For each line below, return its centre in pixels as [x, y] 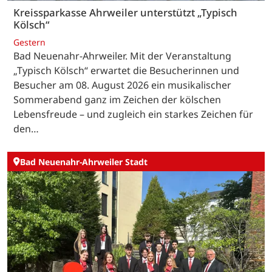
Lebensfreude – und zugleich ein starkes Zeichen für [133, 114]
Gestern [29, 42]
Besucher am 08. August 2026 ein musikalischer [122, 85]
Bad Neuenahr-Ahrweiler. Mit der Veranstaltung [122, 56]
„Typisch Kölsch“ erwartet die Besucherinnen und [126, 71]
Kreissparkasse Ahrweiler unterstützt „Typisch [125, 12]
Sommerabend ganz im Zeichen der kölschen [117, 100]
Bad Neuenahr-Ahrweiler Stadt [84, 161]
